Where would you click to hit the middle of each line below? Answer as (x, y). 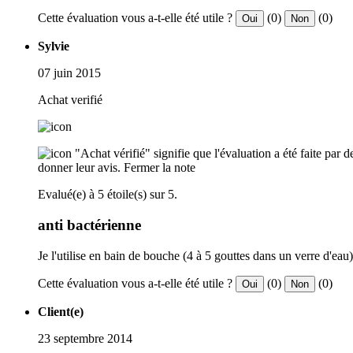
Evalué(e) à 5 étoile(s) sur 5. (108, 195)
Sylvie (54, 46)
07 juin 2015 (69, 73)
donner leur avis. (79, 168)
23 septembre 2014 (85, 338)
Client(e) (61, 311)
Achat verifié (70, 100)
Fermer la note (160, 168)
